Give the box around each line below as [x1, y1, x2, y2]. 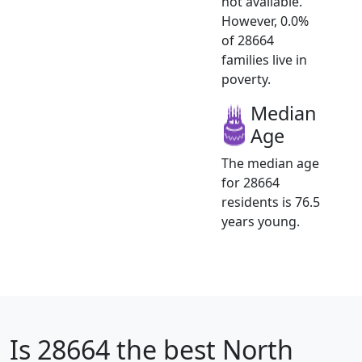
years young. [221, 212, 300, 230]
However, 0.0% [221, 11, 309, 30]
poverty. [221, 69, 271, 88]
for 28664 [221, 173, 280, 192]
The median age [221, 154, 319, 172]
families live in [221, 50, 307, 69]
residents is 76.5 [221, 192, 320, 211]
